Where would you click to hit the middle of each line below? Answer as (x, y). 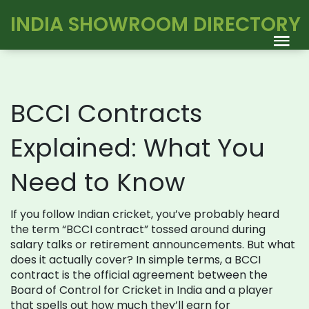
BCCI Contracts (106, 113)
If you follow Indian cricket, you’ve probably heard (145, 214)
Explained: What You (138, 148)
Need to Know (98, 182)
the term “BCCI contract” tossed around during (138, 229)
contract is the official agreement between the (139, 275)
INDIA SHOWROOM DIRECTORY (156, 24)
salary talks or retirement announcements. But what (153, 245)
